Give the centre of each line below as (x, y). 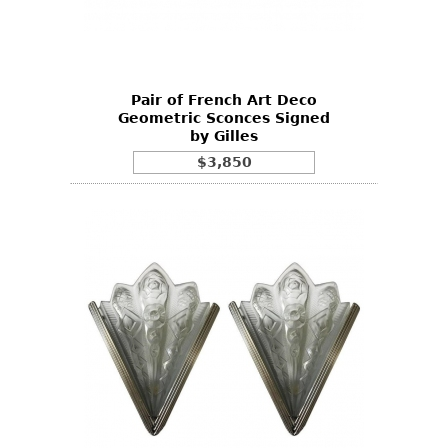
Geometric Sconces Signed (224, 117)
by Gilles (224, 135)
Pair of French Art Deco (224, 99)
